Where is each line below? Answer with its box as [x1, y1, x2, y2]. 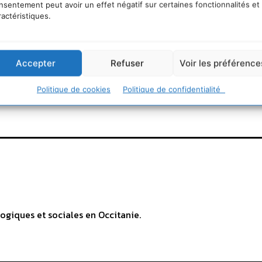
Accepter [16, 57, 56, 68]
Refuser [111, 57, 144, 68]
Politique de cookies [37, 84, 111, 94]
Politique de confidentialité [123, 84, 225, 94]
